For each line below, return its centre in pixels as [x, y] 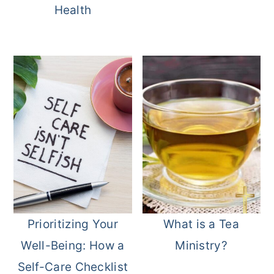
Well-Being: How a [73, 245]
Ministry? [201, 245]
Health [73, 10]
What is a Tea [201, 224]
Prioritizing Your [72, 224]
